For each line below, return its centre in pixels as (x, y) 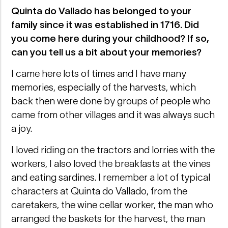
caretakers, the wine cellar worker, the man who (112, 205)
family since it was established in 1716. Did (105, 24)
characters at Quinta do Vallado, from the (99, 191)
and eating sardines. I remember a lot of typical (111, 177)
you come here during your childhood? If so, (110, 38)
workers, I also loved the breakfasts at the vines (111, 163)
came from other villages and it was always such (113, 115)
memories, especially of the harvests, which (104, 87)
